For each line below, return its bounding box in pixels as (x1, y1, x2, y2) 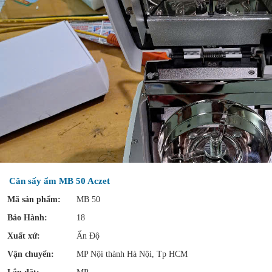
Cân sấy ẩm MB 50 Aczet (9, 176, 110, 186)
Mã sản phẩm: (7, 195, 61, 204)
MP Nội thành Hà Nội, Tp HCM (76, 250, 188, 259)
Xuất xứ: (7, 231, 40, 240)
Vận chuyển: (7, 250, 54, 259)
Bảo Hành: (7, 213, 47, 222)
